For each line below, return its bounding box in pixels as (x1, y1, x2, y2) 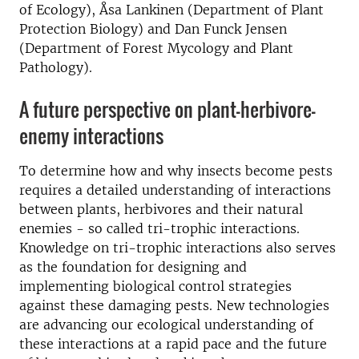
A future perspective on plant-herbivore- (19, 95, 316, 123)
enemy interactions (19, 121, 163, 150)
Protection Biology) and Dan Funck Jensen (19, 21, 287, 37)
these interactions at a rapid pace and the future (19, 336, 327, 352)
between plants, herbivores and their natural (19, 201, 303, 217)
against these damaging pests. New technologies (19, 297, 329, 313)
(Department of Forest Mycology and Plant (19, 40, 293, 56)
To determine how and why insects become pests (19, 163, 333, 179)
